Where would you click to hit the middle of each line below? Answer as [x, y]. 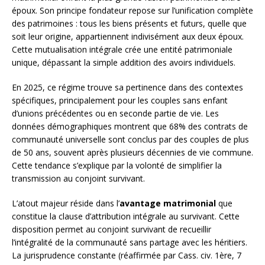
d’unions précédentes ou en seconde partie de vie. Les [115, 113]
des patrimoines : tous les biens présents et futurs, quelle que [129, 23]
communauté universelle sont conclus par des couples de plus [130, 139]
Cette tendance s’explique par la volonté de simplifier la [117, 165]
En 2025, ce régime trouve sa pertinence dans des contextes [127, 87]
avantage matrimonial [168, 203]
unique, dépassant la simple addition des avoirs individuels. [124, 62]
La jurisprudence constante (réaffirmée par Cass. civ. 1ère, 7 [127, 255]
